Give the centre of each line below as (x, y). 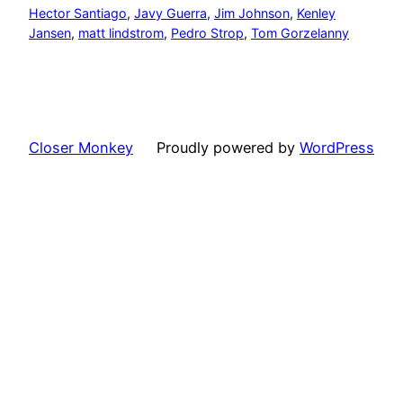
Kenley (316, 13)
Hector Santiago (78, 13)
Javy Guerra (170, 13)
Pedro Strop (207, 33)
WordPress (337, 147)
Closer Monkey (81, 147)
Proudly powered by (228, 147)
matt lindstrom (121, 33)
